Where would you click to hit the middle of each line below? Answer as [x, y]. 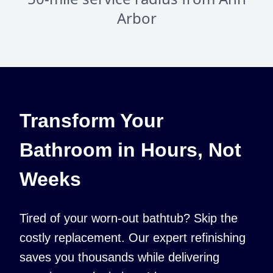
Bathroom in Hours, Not [130, 150]
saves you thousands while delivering [119, 257]
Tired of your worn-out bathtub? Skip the [129, 218]
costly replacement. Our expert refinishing [133, 238]
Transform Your [91, 121]
